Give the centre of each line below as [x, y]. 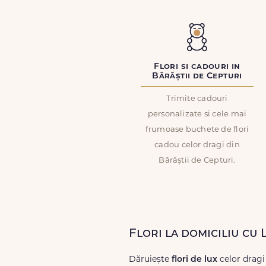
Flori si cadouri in [197, 67]
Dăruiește [150, 260]
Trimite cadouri [197, 99]
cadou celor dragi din [197, 145]
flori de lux [194, 260]
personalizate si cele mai [197, 114]
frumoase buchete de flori [197, 130]
